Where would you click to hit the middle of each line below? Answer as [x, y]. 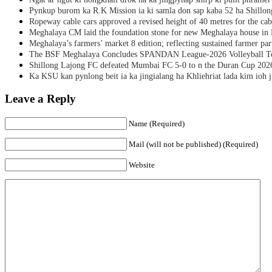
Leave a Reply [40, 99]
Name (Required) [157, 124]
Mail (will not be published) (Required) [193, 144]
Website [142, 165]
